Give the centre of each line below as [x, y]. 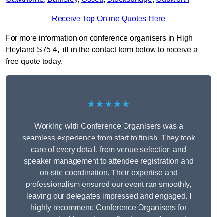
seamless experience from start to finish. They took [108, 138]
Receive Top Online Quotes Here [108, 19]
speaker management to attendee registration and [108, 161]
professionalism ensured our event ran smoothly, [108, 185]
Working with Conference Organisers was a [108, 126]
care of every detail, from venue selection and [108, 150]
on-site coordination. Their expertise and [108, 173]
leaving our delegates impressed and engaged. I [108, 196]
